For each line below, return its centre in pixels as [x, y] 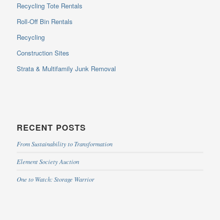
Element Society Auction [48, 161]
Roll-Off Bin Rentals [44, 21]
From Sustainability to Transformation [64, 143]
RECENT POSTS [51, 127]
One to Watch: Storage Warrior [55, 179]
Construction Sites [43, 53]
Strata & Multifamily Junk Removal [66, 68]
